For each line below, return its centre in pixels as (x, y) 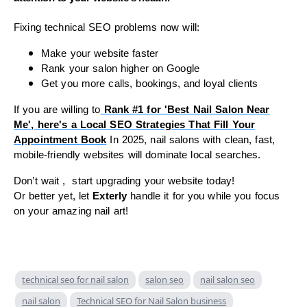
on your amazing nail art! (71, 211)
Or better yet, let (53, 196)
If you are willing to (57, 110)
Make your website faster (100, 54)
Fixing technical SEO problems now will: (107, 28)
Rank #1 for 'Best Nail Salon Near (185, 110)
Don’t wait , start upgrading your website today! (124, 181)
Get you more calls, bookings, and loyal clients (150, 84)
